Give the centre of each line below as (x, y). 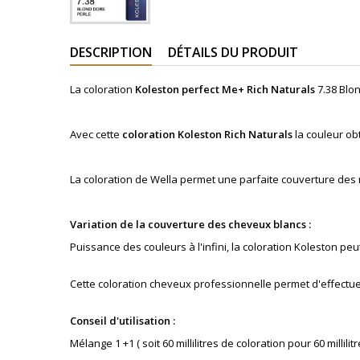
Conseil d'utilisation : (124, 321)
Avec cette (96, 134)
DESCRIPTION (111, 52)
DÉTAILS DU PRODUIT (233, 52)
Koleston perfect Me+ (191, 89)
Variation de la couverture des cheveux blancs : (192, 224)
